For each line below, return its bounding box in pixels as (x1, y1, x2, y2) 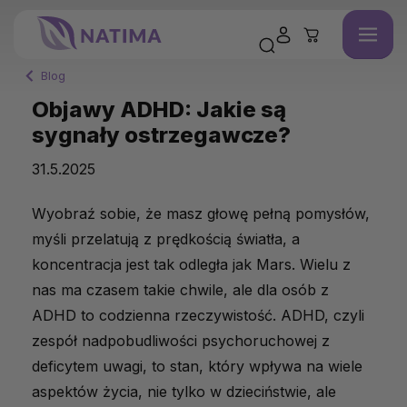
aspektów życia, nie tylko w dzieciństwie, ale (32, 382, 336, 401)
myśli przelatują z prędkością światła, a (32, 230, 300, 248)
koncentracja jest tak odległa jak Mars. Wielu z (32, 255, 351, 273)
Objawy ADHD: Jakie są (32, 96, 286, 123)
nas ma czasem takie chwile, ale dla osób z (32, 281, 329, 299)
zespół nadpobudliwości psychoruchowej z (32, 332, 330, 350)
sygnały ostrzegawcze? (32, 122, 291, 148)
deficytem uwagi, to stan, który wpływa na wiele (32, 357, 362, 375)
